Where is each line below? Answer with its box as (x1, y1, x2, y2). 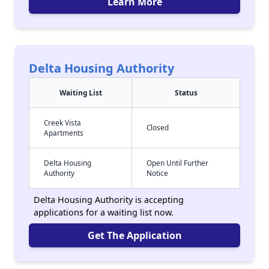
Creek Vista (44, 118, 81, 127)
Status (174, 88, 198, 97)
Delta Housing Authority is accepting (34, 194, 184, 205)
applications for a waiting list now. (34, 207, 174, 218)
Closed (147, 122, 169, 132)
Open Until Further (147, 158, 208, 168)
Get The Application (87, 229, 182, 242)
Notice (147, 168, 168, 178)
